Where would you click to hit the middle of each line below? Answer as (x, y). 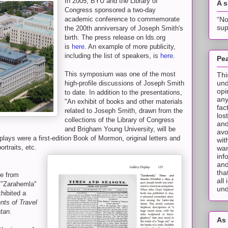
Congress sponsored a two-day (110, 10)
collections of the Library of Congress (120, 120)
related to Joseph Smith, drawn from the (124, 111)
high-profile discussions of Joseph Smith (124, 83)
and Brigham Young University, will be (120, 129)
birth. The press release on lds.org (115, 37)
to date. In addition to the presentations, (123, 92)
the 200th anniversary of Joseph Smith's (124, 28)
